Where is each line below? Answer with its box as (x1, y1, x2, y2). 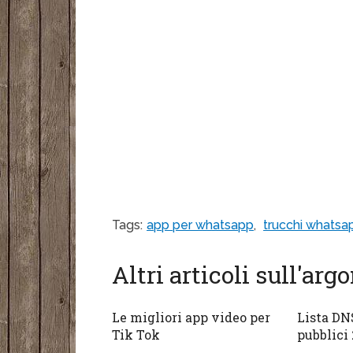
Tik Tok (112, 326, 161, 344)
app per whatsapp (147, 217, 255, 233)
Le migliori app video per (112, 309, 271, 326)
